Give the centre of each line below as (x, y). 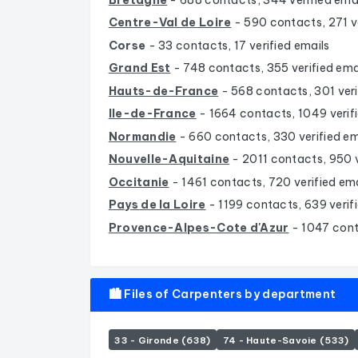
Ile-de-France (152, 114)
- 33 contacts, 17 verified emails (239, 45)
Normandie (142, 136)
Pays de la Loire (157, 205)
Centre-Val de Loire (170, 23)
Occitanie (139, 182)
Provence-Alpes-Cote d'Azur (199, 227)
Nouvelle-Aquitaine (169, 159)
